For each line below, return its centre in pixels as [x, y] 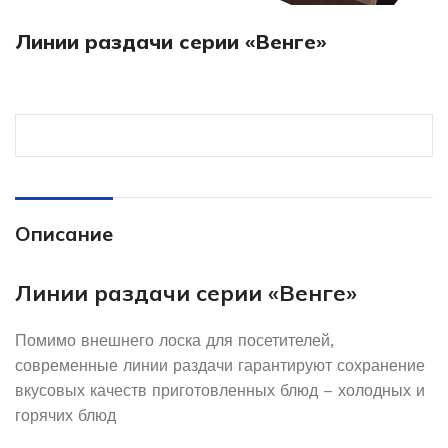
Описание [64, 233]
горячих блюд [65, 415]
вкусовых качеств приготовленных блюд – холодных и [220, 390]
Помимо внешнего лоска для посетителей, [174, 340]
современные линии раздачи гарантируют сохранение [220, 365]
